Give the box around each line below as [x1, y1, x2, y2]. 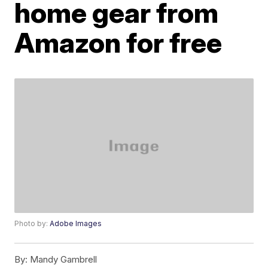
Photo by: [14, 218, 50, 228]
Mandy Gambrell [28, 253, 98, 265]
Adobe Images [50, 218, 102, 228]
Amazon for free [14, 26, 223, 60]
